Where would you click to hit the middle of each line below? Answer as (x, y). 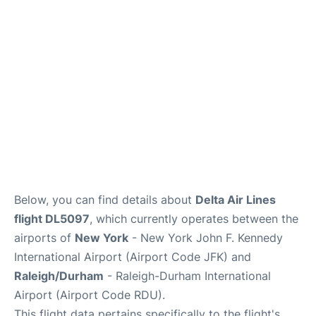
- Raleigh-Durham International (187, 276)
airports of (44, 238)
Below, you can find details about (105, 200)
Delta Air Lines (236, 200)
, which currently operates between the (194, 219)
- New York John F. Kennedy (206, 238)
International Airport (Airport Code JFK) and (133, 257)
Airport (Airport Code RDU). (90, 295)
